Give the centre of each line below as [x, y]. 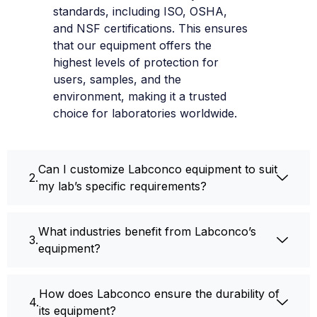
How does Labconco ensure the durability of [159, 293]
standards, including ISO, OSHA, [140, 11]
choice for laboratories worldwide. [145, 113]
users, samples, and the [117, 79]
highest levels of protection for [136, 62]
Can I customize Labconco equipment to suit [158, 169]
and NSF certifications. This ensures [150, 28]
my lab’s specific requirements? [122, 186]
